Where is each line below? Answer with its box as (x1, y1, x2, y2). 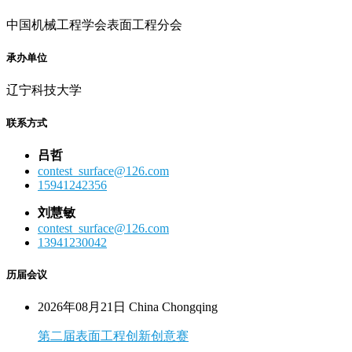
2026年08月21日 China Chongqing (38, 299, 218, 313)
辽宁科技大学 (6, 83, 82, 97)
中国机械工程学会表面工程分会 (6, 17, 182, 31)
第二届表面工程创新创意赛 (38, 328, 189, 343)
